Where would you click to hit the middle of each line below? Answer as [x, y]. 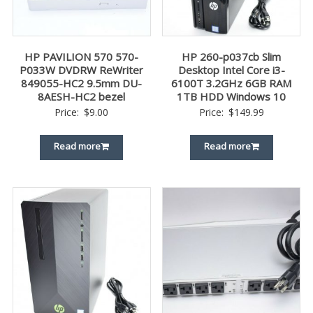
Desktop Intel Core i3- [231, 70]
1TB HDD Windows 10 [232, 97]
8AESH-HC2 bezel [82, 97]
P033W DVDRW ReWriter [82, 70]
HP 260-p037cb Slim [232, 57]
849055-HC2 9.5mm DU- [82, 83]
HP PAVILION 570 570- [82, 57]
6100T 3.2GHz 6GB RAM [232, 83]
